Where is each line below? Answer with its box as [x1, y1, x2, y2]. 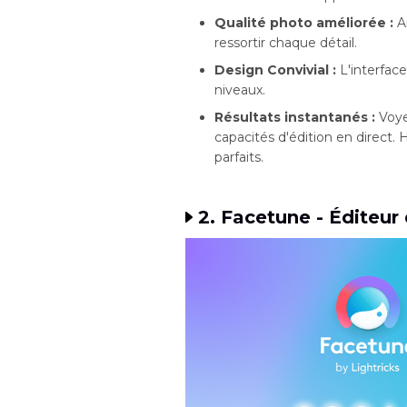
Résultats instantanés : [214, 108, 375, 125]
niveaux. [214, 81, 265, 98]
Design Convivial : [214, 61, 336, 78]
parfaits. [214, 148, 263, 165]
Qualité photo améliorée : [214, 14, 393, 31]
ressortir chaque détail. [214, 34, 357, 51]
